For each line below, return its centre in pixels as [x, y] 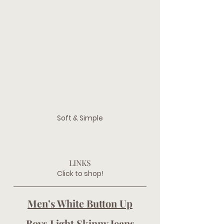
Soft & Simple [80, 118]
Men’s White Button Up [80, 203]
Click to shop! [80, 173]
